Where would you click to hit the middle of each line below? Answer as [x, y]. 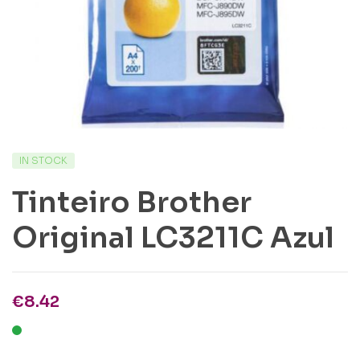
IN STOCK [43, 160]
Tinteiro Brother [132, 202]
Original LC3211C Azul [173, 237]
